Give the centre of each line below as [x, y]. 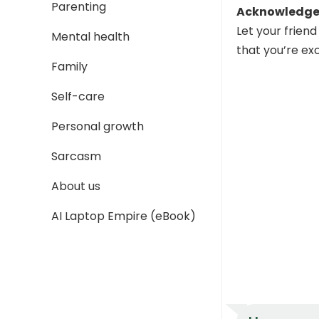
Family [69, 67]
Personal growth [98, 126]
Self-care [78, 96]
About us [76, 186]
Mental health [90, 37]
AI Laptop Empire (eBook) [124, 216]
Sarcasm [76, 156]
